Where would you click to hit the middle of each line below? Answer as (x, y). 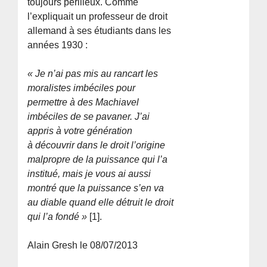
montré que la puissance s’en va (96, 188)
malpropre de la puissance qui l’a (98, 159)
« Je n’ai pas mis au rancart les (93, 73)
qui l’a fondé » (58, 216)
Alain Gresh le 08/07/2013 (83, 245)
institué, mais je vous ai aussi (89, 173)
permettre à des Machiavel (83, 102)
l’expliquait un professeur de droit (98, 16)
